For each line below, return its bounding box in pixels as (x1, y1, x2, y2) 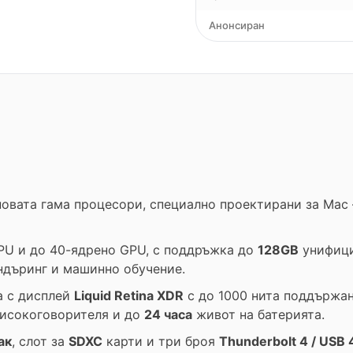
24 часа (144, 307, 192, 322)
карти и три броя (102, 333, 219, 349)
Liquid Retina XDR (74, 288, 184, 303)
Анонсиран (209, 19, 265, 32)
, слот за (12, 333, 69, 349)
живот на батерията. (192, 307, 325, 322)
